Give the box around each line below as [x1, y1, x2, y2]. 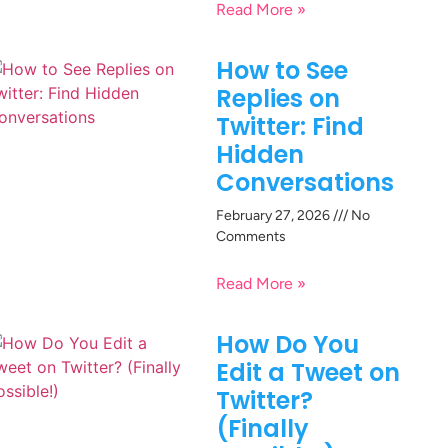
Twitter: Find [216, 110, 364, 144]
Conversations [216, 166, 394, 200]
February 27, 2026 [216, 207, 333, 225]
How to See [216, 54, 348, 88]
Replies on [216, 82, 340, 116]
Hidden [216, 138, 304, 172]
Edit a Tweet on [216, 356, 400, 390]
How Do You [216, 328, 359, 362]
